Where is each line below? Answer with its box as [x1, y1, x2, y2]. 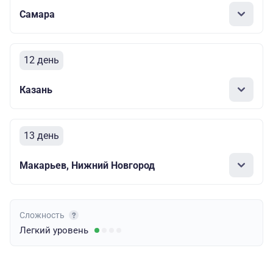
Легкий [19, 225, 53, 236]
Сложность [19, 210, 66, 220]
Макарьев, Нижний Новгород [19, 159, 155, 171]
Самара [19, 8, 55, 20]
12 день [24, 54, 59, 66]
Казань [19, 83, 52, 96]
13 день [24, 130, 59, 141]
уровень [53, 225, 88, 236]
